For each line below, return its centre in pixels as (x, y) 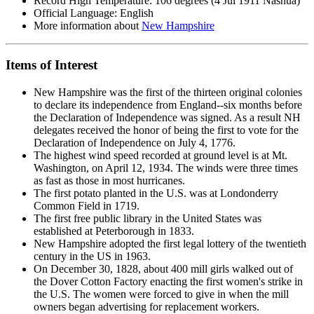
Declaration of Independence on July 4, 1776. (135, 143)
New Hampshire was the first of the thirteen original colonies (168, 93)
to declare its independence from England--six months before (168, 105)
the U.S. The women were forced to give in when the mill (161, 294)
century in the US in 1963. (92, 257)
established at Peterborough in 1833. (114, 231)
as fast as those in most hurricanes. (109, 181)
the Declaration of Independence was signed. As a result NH (167, 118)
